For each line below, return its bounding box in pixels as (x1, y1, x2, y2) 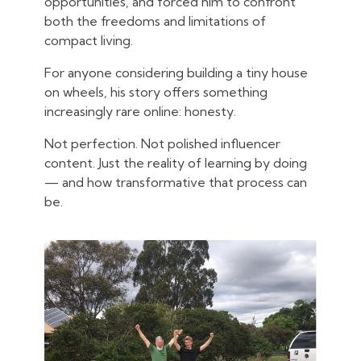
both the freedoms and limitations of (44, 12, 266, 29)
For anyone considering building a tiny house (44, 64, 308, 81)
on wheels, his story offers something (44, 83, 268, 100)
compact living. (44, 31, 133, 48)
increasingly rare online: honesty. (44, 102, 236, 119)
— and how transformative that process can (44, 173, 307, 190)
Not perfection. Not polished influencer (44, 135, 280, 151)
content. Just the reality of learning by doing (44, 154, 307, 171)
